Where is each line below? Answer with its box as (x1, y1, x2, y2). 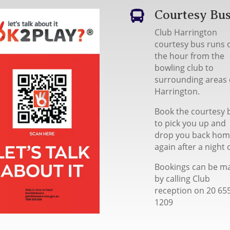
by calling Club (154, 173, 210, 185)
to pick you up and (154, 118, 226, 129)
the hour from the (154, 50, 224, 62)
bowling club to (154, 62, 214, 74)
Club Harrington (154, 27, 217, 39)
